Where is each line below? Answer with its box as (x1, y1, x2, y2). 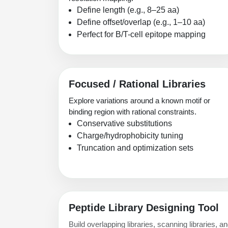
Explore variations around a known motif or (69, 96, 210, 105)
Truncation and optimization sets (77, 144, 193, 153)
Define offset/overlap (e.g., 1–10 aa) (77, 18, 205, 27)
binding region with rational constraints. (69, 107, 196, 117)
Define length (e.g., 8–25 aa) (77, 6, 179, 15)
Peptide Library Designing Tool (69, 202, 219, 214)
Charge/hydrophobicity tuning (77, 131, 183, 140)
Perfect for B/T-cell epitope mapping (77, 30, 206, 39)
